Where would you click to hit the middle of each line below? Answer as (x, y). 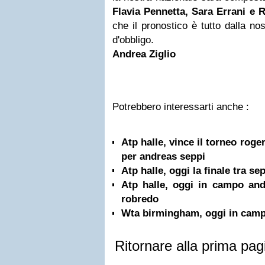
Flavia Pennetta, (152, 12)
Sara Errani (219, 12)
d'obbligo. (133, 40)
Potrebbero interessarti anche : (181, 107)
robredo (140, 199)
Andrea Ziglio (144, 54)
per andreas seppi (163, 156)
